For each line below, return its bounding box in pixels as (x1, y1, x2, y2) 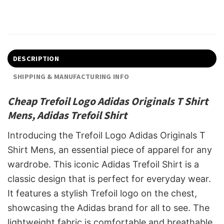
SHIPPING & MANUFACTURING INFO (12, 72, 129, 81)
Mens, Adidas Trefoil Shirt (7, 108, 127, 122)
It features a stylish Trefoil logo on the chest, (7, 187, 197, 198)
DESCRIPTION (12, 54, 59, 63)
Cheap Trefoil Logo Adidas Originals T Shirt (7, 94, 208, 108)
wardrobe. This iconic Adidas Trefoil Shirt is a (7, 158, 199, 169)
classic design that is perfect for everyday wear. (7, 173, 211, 184)
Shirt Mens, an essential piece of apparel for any (7, 144, 212, 155)
